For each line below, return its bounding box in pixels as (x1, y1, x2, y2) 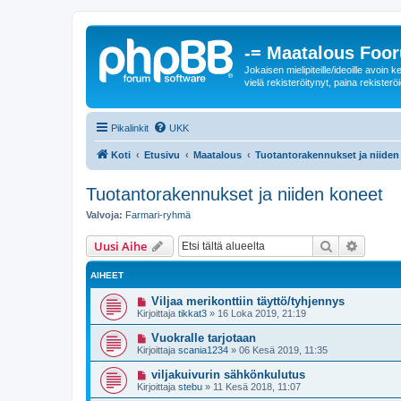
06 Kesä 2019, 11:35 (239, 345, 328, 355)
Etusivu (144, 149, 180, 160)
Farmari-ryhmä (125, 209, 191, 220)
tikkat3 (178, 308, 207, 319)
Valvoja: (86, 209, 123, 220)
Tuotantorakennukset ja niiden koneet (86, 183, 383, 204)
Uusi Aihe (94, 238, 147, 254)
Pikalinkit (111, 122, 149, 133)
